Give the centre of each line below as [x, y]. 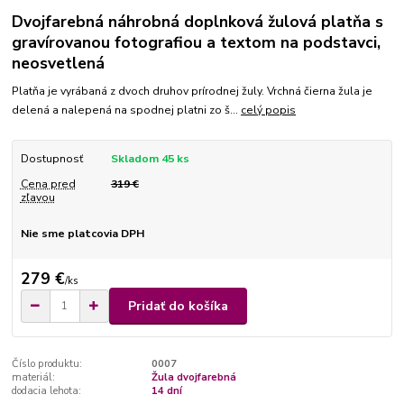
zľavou [37, 197]
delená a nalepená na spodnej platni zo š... [127, 110]
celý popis [269, 110]
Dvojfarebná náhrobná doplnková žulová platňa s [198, 22]
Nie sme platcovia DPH [82, 233]
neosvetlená [59, 63]
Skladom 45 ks [150, 158]
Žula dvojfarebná [193, 378]
